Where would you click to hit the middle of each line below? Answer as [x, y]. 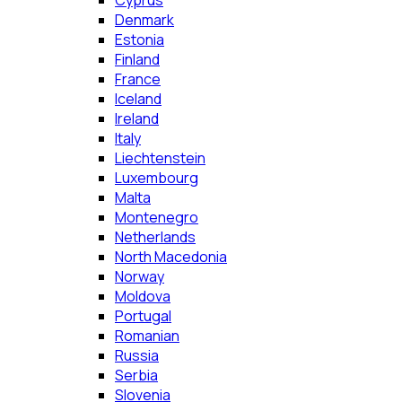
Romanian [147, 336]
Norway [140, 276]
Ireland [137, 118]
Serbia [136, 375]
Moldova [143, 296]
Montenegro [157, 217]
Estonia [140, 39]
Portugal [143, 316]
